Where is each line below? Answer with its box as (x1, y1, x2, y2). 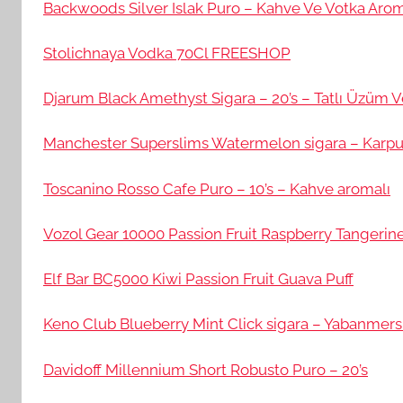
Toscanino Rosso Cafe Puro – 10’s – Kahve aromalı (43, 179, 390, 198)
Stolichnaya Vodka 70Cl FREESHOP (43, 43, 291, 62)
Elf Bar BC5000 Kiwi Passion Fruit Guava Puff (43, 270, 354, 288)
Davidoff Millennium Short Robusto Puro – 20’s (43, 360, 368, 379)
